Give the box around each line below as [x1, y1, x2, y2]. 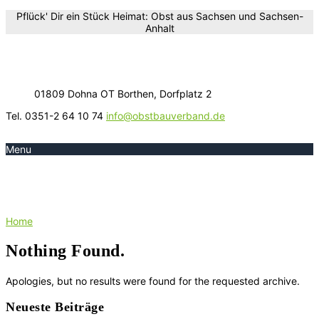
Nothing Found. [6, 241, 125, 260]
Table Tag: [6, 172, 104, 197]
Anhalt [145, 22, 174, 34]
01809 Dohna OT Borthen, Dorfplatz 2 [34, 88, 211, 100]
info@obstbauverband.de [106, 110, 225, 122]
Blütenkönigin [103, 172, 229, 197]
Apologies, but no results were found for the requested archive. [6, 274, 300, 287]
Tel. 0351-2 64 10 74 [6, 110, 106, 122]
